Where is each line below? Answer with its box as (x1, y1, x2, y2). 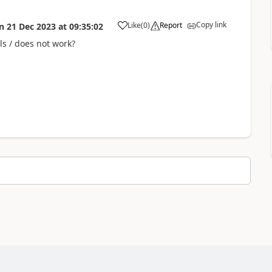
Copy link (195, 19, 226, 30)
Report (159, 19, 182, 30)
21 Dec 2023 (6, 20, 56, 32)
